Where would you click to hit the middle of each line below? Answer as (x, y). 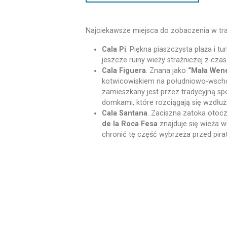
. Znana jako (167, 71)
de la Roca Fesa (130, 124)
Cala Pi (114, 50)
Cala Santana (125, 113)
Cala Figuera (124, 71)
